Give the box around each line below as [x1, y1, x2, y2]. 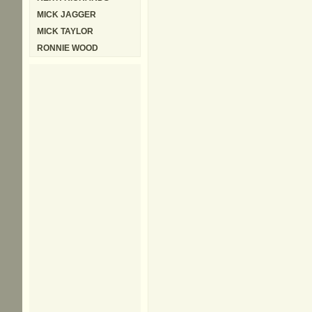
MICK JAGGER [37, 10, 96, 19]
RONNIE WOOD [37, 43, 98, 53]
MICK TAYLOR [37, 26, 93, 36]
